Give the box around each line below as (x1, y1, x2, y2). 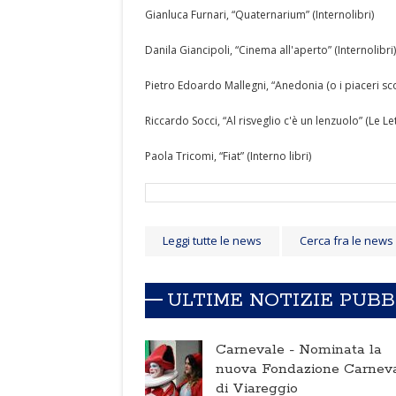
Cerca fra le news (300, 232, 393, 248)
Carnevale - (216, 340, 299, 359)
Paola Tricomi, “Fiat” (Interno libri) (145, 148, 311, 164)
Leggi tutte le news (163, 232, 262, 248)
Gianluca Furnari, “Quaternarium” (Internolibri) (145, 7, 374, 22)
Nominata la (299, 340, 382, 359)
